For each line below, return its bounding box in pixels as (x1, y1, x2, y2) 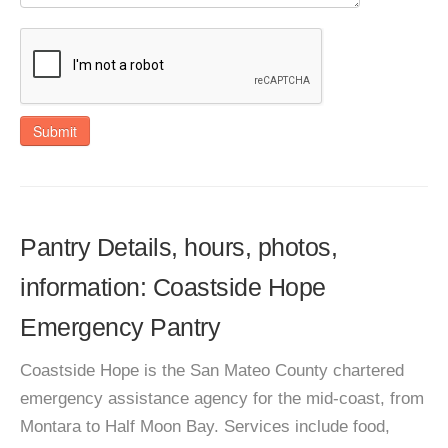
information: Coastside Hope (20, 273, 326, 301)
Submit (33, 121, 77, 141)
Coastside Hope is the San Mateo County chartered (20, 361, 404, 380)
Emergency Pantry (20, 313, 220, 341)
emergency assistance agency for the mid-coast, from (20, 389, 424, 408)
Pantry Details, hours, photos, (20, 233, 337, 261)
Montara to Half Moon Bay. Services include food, (20, 417, 390, 436)
